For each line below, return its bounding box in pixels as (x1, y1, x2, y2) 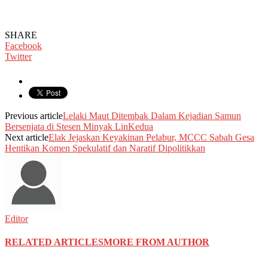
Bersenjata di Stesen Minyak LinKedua (5, 121, 153, 132)
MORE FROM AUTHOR (103, 237, 209, 248)
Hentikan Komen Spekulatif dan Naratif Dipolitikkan (5, 142, 205, 153)
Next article (5, 132, 48, 142)
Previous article (5, 110, 63, 121)
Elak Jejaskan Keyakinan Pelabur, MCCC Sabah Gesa (48, 132, 254, 142)
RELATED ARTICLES (5, 237, 103, 248)
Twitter (5, 51, 32, 62)
